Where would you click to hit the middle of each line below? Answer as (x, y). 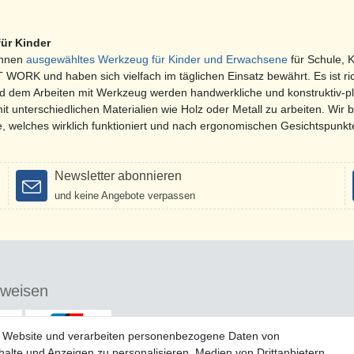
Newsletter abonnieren (118, 176)
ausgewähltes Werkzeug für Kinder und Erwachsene (157, 60)
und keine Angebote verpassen (124, 196)
